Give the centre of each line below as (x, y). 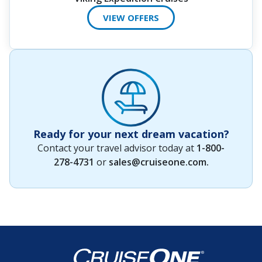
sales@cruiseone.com (157, 162)
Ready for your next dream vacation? (131, 134)
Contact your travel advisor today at (117, 148)
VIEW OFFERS (131, 17)
